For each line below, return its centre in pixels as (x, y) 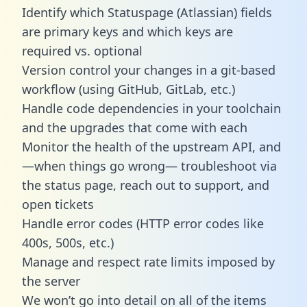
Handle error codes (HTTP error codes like (143, 223)
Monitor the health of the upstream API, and (151, 146)
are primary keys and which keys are (127, 31)
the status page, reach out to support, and (146, 185)
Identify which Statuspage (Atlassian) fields (147, 12)
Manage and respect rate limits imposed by (148, 261)
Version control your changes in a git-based (149, 70)
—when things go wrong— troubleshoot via (149, 165)
